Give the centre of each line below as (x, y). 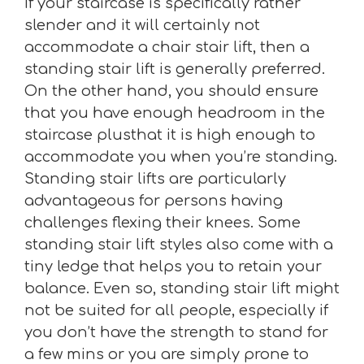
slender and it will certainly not (142, 25)
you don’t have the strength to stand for (176, 332)
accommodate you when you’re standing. (181, 156)
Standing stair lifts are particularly (155, 178)
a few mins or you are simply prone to (167, 354)
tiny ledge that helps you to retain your (173, 266)
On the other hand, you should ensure (171, 91)
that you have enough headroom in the (175, 113)
